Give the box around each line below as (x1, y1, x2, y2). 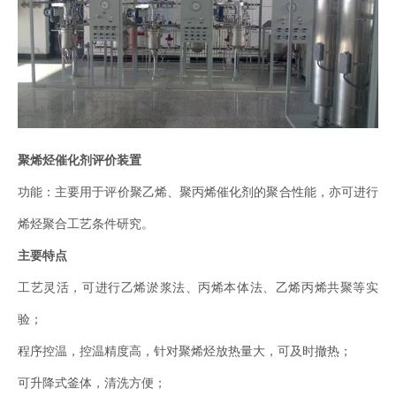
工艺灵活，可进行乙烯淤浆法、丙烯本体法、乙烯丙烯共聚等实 (18, 280, 378, 295)
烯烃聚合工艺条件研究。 (18, 217, 154, 232)
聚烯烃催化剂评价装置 (18, 153, 141, 168)
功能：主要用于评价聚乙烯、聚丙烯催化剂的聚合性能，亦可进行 (18, 185, 378, 200)
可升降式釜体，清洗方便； (18, 376, 166, 391)
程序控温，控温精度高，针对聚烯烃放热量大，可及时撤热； (18, 344, 352, 359)
